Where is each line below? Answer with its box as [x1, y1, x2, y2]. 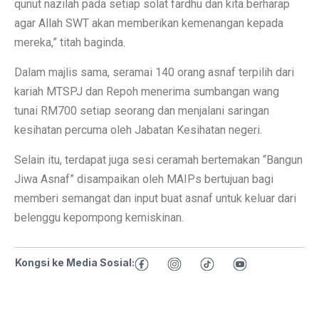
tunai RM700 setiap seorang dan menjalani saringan [14, 103, 269, 117]
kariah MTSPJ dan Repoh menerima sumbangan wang [14, 84, 279, 98]
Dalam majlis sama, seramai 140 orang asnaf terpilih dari [14, 65, 294, 79]
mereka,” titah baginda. [14, 35, 125, 49]
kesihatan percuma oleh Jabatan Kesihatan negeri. [14, 122, 262, 137]
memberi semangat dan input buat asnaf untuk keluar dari [14, 191, 296, 205]
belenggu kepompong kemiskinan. [14, 210, 184, 224]
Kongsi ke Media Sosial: [15, 256, 135, 268]
